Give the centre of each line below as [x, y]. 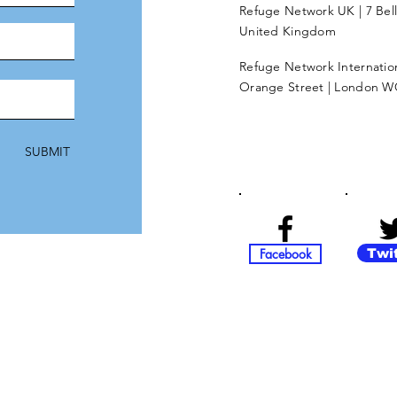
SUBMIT [47, 151]
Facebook [285, 253]
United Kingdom [288, 31]
